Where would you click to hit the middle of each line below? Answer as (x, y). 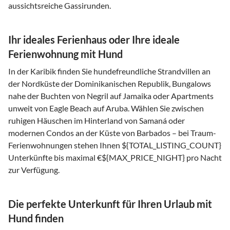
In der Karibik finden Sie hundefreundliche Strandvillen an (109, 71)
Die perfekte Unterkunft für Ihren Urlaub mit (110, 204)
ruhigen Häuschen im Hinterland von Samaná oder (97, 120)
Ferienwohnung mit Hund (65, 54)
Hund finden (36, 218)
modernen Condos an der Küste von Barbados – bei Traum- (112, 132)
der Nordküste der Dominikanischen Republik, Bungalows (110, 83)
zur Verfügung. (34, 169)
